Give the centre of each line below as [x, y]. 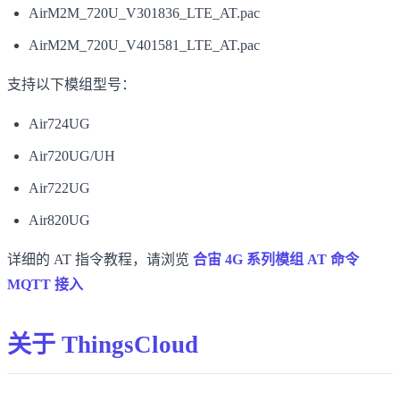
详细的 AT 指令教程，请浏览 [100, 259]
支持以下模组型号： [71, 84]
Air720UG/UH [72, 155]
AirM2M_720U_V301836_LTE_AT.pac [144, 12]
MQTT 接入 [45, 284]
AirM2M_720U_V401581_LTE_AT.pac [144, 45]
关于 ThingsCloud [103, 344]
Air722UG [59, 187]
